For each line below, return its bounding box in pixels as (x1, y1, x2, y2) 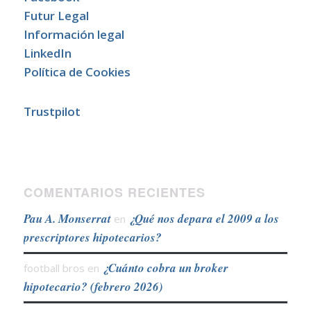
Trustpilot (23, 103, 81, 119)
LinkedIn (23, 45, 72, 61)
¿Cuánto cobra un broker (101, 260, 228, 277)
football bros (23, 261, 85, 276)
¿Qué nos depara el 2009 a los (128, 210, 279, 228)
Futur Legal (23, 8, 89, 24)
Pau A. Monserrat (23, 210, 111, 228)
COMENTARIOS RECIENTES (23, 183, 205, 202)
